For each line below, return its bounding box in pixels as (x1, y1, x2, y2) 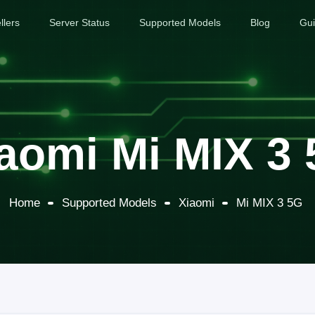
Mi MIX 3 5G (236, 196, 302, 210)
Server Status (49, 17, 110, 28)
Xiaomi (179, 196, 214, 210)
